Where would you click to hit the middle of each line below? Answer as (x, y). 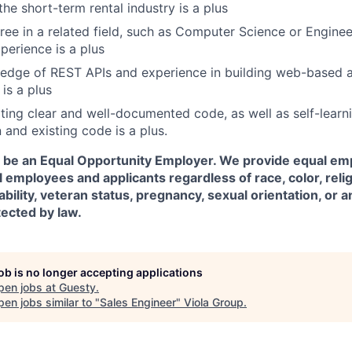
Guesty (77, 287)
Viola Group (214, 302)
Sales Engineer (138, 302)
